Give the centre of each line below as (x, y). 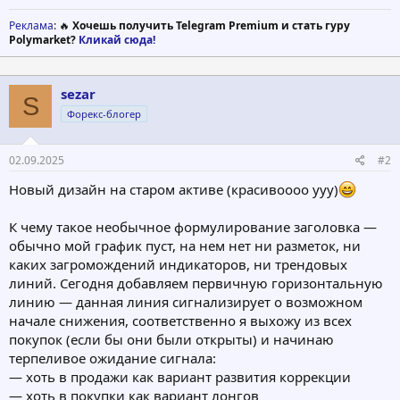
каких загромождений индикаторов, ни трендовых (178, 264)
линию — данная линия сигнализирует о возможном (186, 301)
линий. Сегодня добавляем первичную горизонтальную (196, 283)
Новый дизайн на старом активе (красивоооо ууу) (174, 189)
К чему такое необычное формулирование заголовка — (193, 226)
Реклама (31, 26)
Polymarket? (44, 40)
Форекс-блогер (104, 114)
